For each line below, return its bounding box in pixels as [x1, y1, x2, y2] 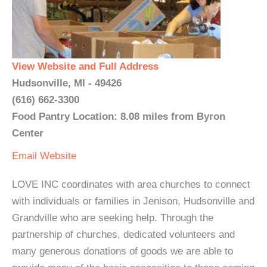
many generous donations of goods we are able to [12, 246, 233, 257]
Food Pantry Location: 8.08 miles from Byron [12, 111, 225, 122]
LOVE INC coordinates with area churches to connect [12, 179, 250, 190]
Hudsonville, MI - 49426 [12, 77, 122, 89]
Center [12, 128, 44, 139]
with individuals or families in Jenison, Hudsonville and [12, 195, 254, 207]
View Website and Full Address [12, 61, 159, 72]
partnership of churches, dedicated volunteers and [12, 229, 235, 240]
